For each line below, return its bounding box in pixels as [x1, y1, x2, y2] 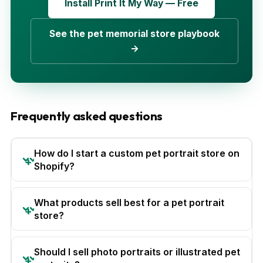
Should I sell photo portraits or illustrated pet [34, 246, 240, 258]
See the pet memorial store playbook [49, 28, 220, 39]
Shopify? [34, 160, 75, 172]
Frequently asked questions [11, 109, 163, 123]
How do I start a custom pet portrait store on [34, 147, 240, 159]
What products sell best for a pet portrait [34, 197, 224, 208]
